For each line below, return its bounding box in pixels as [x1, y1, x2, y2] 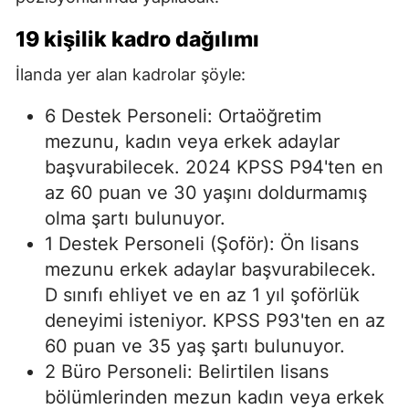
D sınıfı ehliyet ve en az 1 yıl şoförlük [45, 283, 360, 306]
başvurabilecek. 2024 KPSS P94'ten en [45, 155, 383, 178]
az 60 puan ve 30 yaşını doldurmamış [45, 181, 367, 204]
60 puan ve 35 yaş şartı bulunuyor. [45, 334, 345, 357]
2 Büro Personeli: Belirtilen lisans [45, 360, 329, 383]
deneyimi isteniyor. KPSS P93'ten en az [45, 309, 385, 331]
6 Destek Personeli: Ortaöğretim [45, 104, 321, 127]
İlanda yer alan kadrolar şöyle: [16, 64, 246, 84]
